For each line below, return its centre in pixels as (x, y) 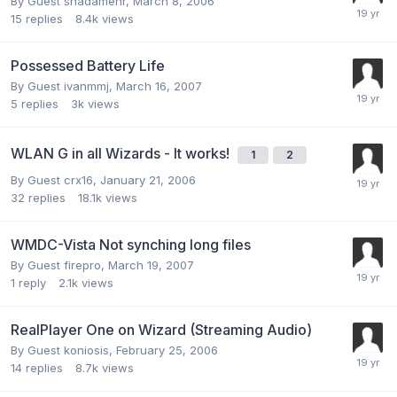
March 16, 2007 (159, 86)
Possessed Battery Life (88, 65)
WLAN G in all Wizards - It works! (122, 153)
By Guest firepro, (59, 265)
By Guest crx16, (55, 179)
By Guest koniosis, (63, 350)
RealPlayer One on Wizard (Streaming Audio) (161, 329)
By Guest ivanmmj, (63, 86)
